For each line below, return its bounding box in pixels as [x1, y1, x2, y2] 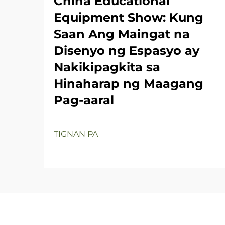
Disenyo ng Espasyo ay [54, 43, 199, 58]
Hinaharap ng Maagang [54, 76, 203, 91]
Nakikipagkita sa [54, 59, 160, 74]
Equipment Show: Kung [54, 10, 203, 25]
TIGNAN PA [54, 129, 98, 139]
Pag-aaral [54, 92, 114, 107]
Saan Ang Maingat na [54, 26, 190, 41]
